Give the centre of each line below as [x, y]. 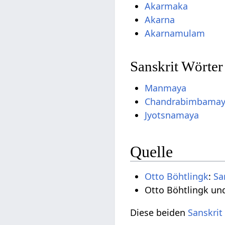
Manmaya [166, 88]
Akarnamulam [175, 33]
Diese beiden [159, 213]
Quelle [152, 151]
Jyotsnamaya [172, 115]
